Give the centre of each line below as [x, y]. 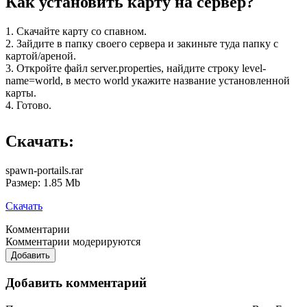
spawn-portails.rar [44, 171]
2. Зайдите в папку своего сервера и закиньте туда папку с [142, 44]
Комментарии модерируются [73, 242]
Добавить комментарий [76, 282]
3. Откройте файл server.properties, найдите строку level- [136, 69]
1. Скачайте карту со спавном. [76, 32]
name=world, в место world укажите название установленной [148, 81]
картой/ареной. [41, 56]
